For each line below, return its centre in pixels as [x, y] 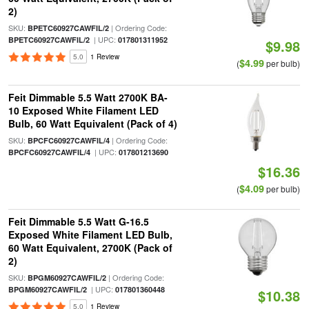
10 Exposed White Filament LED [83, 110]
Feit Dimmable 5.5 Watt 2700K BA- [88, 97]
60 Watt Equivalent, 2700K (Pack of [90, 248]
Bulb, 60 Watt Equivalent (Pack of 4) [92, 123]
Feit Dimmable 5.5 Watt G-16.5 [78, 221]
